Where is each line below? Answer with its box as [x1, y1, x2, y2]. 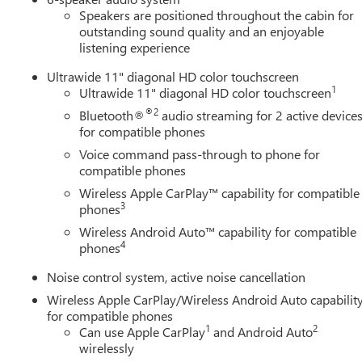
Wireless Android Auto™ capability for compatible [79, 222, 357, 240]
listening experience [79, 38, 191, 56]
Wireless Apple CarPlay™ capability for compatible [79, 183, 360, 201]
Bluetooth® [79, 106, 145, 124]
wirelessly [79, 339, 135, 356]
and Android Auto [210, 322, 314, 340]
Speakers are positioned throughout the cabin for [79, 6, 355, 23]
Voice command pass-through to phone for [79, 145, 321, 162]
